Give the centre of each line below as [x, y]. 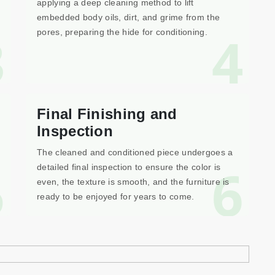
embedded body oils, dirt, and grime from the [129, 17]
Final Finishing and [107, 114]
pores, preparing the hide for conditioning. [122, 32]
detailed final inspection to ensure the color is [129, 167]
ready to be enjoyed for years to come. [116, 196]
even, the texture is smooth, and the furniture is [133, 182]
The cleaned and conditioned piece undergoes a [135, 152]
